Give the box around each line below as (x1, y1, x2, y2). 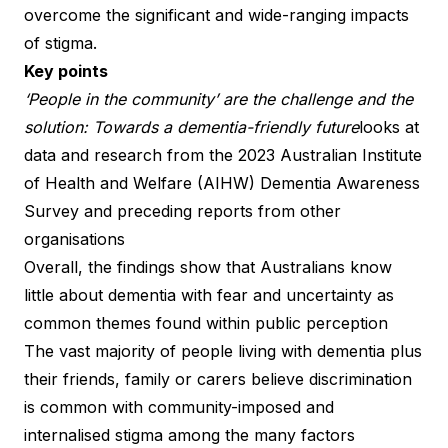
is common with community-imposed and (24, 396, 334, 417)
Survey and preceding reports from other (24, 200, 341, 221)
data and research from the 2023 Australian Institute (24, 144, 422, 165)
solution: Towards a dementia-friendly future (24, 116, 359, 137)
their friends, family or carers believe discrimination (24, 368, 412, 389)
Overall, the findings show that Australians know (24, 256, 392, 277)
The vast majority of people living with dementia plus (24, 340, 422, 361)
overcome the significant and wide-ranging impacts (24, 4, 409, 25)
